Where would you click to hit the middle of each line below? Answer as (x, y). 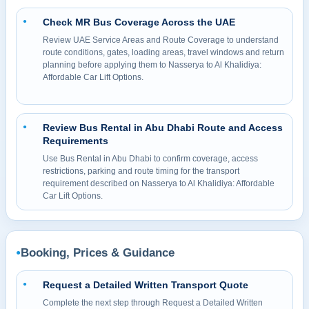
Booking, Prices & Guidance (98, 252)
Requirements (76, 140)
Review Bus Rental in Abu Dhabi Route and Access (163, 127)
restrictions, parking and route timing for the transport (141, 171)
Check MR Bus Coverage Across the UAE (139, 22)
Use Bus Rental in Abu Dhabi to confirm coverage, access (150, 158)
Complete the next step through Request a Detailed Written (153, 302)
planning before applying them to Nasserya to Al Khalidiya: (152, 64)
